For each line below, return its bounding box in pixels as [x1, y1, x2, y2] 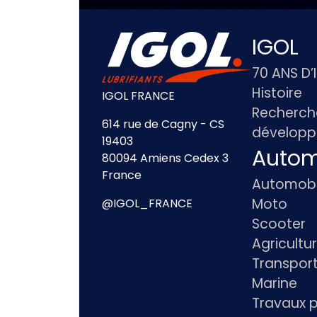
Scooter [251, 214, 306, 234]
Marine [251, 274, 297, 293]
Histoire [251, 83, 302, 103]
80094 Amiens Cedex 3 [102, 149, 229, 166]
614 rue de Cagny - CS [102, 115, 224, 132]
